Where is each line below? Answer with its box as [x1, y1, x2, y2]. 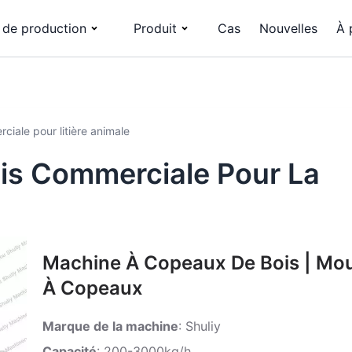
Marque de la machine [42, 318, 178, 335]
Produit [134, 20, 177, 36]
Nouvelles [259, 20, 317, 36]
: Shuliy [178, 318, 221, 335]
